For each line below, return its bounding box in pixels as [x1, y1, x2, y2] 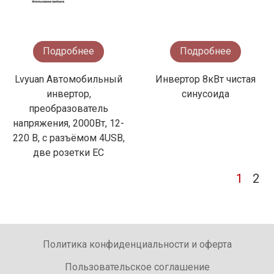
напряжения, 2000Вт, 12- [13, 117, 124, 129]
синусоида [182, 87, 229, 100]
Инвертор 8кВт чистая [155, 73, 256, 85]
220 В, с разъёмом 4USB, [12, 131, 125, 144]
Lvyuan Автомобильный [15, 73, 122, 85]
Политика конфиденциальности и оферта [42, 239, 232, 251]
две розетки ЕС [33, 146, 104, 158]
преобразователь [29, 102, 108, 114]
